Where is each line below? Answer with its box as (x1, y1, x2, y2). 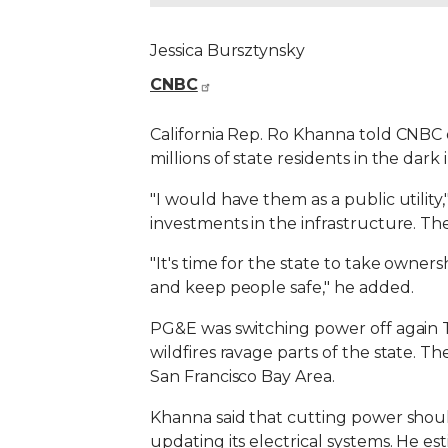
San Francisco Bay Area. (150, 367, 335, 387)
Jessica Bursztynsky (150, 41, 306, 61)
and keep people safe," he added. (150, 278, 414, 298)
